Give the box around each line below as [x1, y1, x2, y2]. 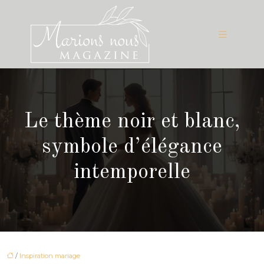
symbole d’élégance [42, 136, 222, 158]
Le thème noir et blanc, [24, 111, 240, 133]
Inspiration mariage [19, 251, 80, 260]
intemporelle [74, 161, 190, 183]
